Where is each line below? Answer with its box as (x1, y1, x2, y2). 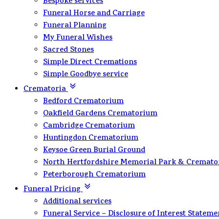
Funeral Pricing (23, 184, 83, 196)
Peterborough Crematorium (43, 169, 146, 181)
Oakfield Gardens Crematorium (43, 108, 157, 120)
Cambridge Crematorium (43, 120, 135, 132)
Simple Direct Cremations (43, 57, 137, 69)
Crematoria (23, 84, 68, 96)
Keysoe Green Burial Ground (43, 145, 145, 157)
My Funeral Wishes (43, 32, 112, 44)
